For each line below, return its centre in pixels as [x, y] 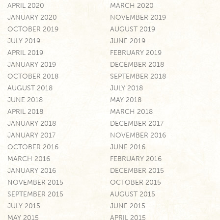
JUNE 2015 [128, 206]
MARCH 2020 [132, 5]
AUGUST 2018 [30, 88]
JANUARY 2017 [31, 135]
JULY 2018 [126, 88]
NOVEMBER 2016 [138, 135]
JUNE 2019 [128, 41]
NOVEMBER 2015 [35, 182]
